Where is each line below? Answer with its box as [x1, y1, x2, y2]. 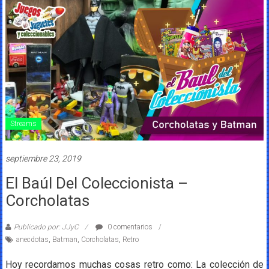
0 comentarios [105, 222, 153, 231]
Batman [52, 235, 77, 244]
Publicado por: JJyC [13, 222, 79, 231]
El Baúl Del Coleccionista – [5, 174, 188, 192]
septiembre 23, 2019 [5, 153, 81, 163]
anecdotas [16, 235, 49, 244]
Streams [10, 119, 37, 128]
